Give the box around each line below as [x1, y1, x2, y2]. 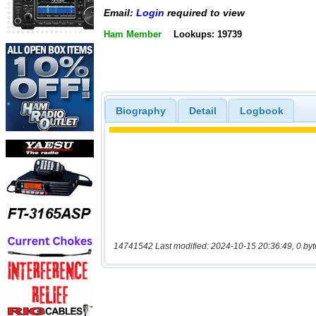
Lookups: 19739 [173, 28, 242, 39]
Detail [188, 104, 217, 116]
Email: [104, 7, 136, 19]
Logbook [239, 104, 284, 116]
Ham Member [104, 28, 162, 39]
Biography [115, 104, 166, 116]
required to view [164, 7, 245, 19]
